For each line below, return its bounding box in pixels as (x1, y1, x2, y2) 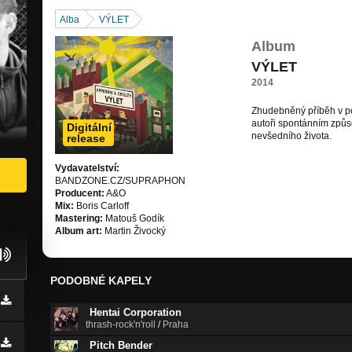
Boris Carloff (74, 200, 129, 212)
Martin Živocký (102, 225, 166, 237)
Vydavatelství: (55, 163, 119, 174)
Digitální (67, 121, 112, 134)
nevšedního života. (251, 130, 332, 142)
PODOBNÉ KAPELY (50, 274, 152, 288)
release (67, 132, 105, 145)
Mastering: (55, 213, 103, 225)
